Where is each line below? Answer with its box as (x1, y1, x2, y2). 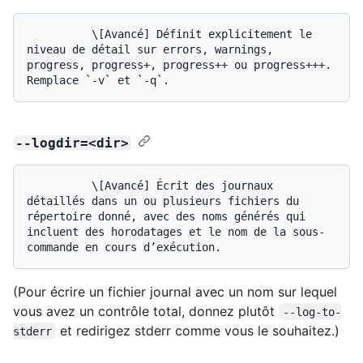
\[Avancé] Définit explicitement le (27, 27, 92, 41)
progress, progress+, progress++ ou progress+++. (27, 58, 331, 71)
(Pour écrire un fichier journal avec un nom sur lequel (13, 283, 337, 300)
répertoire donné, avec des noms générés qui (27, 209, 305, 223)
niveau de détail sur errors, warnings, (27, 42, 273, 56)
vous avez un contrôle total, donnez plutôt (13, 302, 279, 319)
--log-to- (283, 305, 342, 318)
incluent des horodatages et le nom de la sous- (27, 224, 325, 238)
